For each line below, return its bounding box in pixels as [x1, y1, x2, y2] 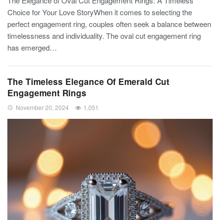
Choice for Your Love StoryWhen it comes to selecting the [7, 7, 192, 17]
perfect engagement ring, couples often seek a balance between [7, 19, 211, 29]
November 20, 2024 [16, 103, 69, 111]
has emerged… [7, 42, 57, 53]
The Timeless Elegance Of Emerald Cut [7, 76, 169, 87]
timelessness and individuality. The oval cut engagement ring [7, 30, 201, 41]
